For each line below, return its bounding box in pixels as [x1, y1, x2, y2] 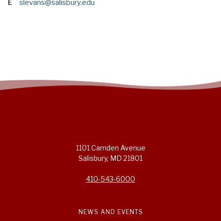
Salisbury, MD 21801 [78, 154, 143, 163]
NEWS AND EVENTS [78, 208, 143, 216]
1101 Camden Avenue [75, 144, 146, 152]
